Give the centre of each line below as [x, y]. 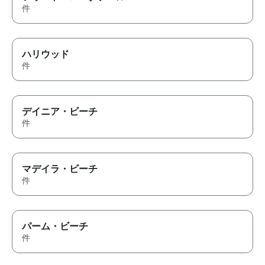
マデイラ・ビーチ [60, 168]
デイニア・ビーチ [60, 111]
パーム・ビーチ [55, 226]
